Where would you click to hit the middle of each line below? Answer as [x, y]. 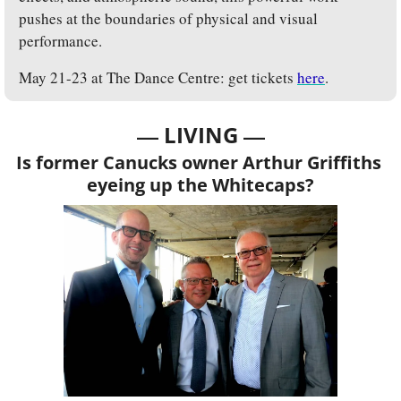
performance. [60, 41]
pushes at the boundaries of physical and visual [168, 19]
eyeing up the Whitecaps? [200, 185]
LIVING [203, 135]
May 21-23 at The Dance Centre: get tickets [158, 78]
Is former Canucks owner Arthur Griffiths [198, 163]
